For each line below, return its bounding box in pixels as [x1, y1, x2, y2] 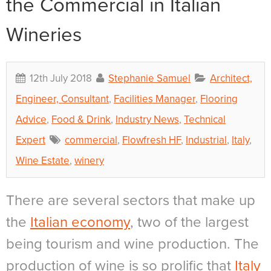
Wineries [6, 22, 82, 47]
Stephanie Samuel [108, 71, 191, 85]
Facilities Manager [114, 92, 195, 105]
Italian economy [30, 213, 130, 231]
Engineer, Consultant [16, 92, 109, 105]
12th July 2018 [27, 71, 94, 85]
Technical [184, 113, 226, 126]
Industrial [186, 133, 227, 146]
